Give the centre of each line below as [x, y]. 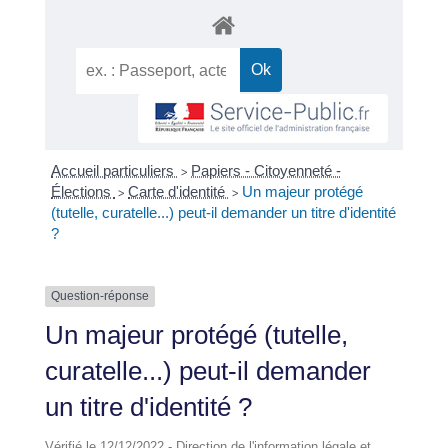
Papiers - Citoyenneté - [266, 171]
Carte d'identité [179, 192]
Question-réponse [99, 296]
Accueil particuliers [115, 171]
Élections [83, 192]
